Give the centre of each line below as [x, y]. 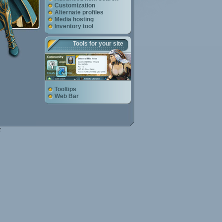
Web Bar [66, 96]
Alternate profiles [78, 12]
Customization [74, 5]
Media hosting [73, 19]
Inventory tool [73, 26]
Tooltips [65, 89]
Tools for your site [98, 44]
